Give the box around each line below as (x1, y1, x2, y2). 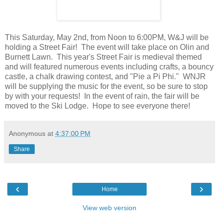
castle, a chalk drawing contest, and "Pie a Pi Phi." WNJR (5, 72, 206, 81)
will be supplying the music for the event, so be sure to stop (5, 82, 208, 90)
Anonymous (9, 129, 45, 137)
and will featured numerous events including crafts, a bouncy (5, 62, 214, 71)
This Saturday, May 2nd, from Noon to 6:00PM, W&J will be (5, 33, 209, 42)
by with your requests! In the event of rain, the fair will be (5, 91, 199, 100)
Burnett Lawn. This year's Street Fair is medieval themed (5, 52, 202, 61)
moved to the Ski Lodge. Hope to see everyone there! (5, 101, 190, 110)
